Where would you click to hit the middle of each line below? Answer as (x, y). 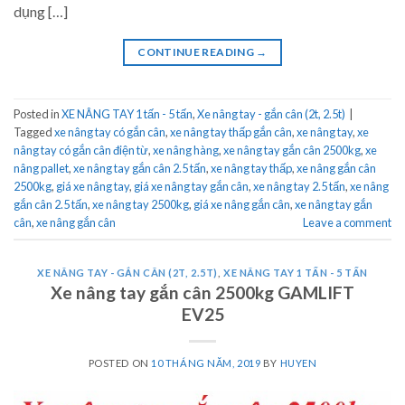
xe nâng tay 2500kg (141, 204)
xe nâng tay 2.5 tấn (299, 186)
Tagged (34, 132)
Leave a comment (347, 222)
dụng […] (41, 11)
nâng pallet (41, 168)
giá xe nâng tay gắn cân (191, 186)
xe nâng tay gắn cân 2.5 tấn (140, 168)
